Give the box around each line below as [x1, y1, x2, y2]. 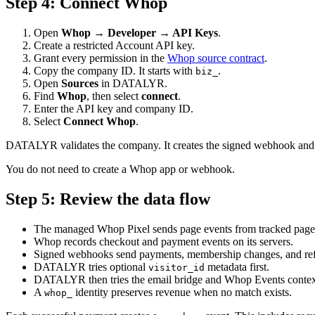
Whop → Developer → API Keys [61, 27, 218, 39]
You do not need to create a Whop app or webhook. [6, 163, 235, 176]
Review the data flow [60, 189, 210, 208]
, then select [86, 90, 141, 103]
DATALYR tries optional [34, 260, 148, 273]
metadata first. [205, 260, 269, 273]
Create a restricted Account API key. [34, 39, 195, 52]
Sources [61, 77, 98, 90]
